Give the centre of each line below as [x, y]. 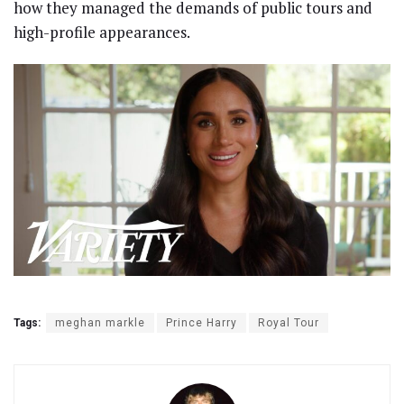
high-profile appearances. [102, 32]
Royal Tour [289, 322]
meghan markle [100, 322]
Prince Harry [202, 322]
